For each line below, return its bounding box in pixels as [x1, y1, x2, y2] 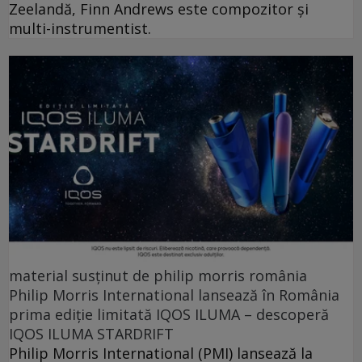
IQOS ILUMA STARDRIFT [9, 324, 174, 344]
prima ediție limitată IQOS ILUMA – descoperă [9, 305, 329, 325]
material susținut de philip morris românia [9, 266, 307, 286]
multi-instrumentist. [9, 18, 151, 38]
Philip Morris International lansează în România [9, 285, 339, 305]
